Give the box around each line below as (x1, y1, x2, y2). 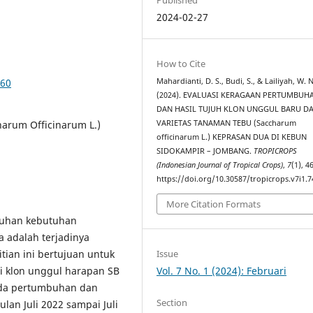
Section (156, 296, 188, 309)
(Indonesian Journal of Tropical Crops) (156, 160, 284, 170)
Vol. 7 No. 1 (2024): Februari (156, 263, 287, 277)
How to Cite (156, 57, 206, 70)
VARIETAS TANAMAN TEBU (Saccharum (156, 118, 297, 128)
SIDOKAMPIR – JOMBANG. (156, 146, 254, 156)
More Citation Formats (166, 197, 261, 210)
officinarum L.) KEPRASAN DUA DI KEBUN (156, 132, 307, 142)
